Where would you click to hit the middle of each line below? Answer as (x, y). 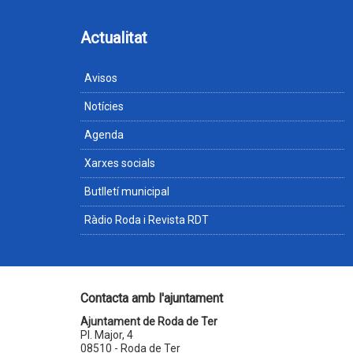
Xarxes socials (120, 163)
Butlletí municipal (127, 191)
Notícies (104, 106)
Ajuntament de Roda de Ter (149, 321)
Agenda (104, 135)
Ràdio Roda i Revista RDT (147, 220)
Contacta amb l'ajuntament (152, 298)
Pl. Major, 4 (107, 335)
